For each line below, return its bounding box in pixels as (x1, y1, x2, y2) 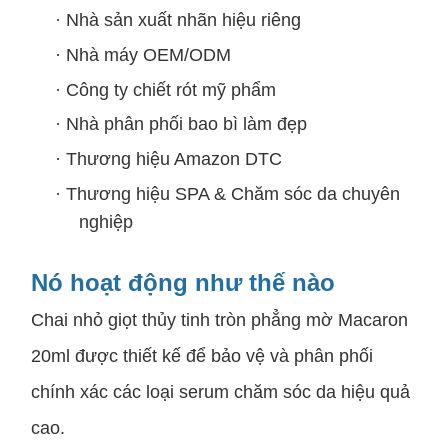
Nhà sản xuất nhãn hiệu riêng (66, 10, 301, 31)
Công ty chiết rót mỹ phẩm (66, 79, 276, 100)
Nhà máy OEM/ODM (66, 44, 231, 65)
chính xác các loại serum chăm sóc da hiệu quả (31, 382, 410, 403)
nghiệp (79, 211, 133, 232)
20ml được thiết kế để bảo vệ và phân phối (31, 346, 373, 367)
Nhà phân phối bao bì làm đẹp (66, 114, 307, 135)
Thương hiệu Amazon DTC (66, 148, 282, 169)
